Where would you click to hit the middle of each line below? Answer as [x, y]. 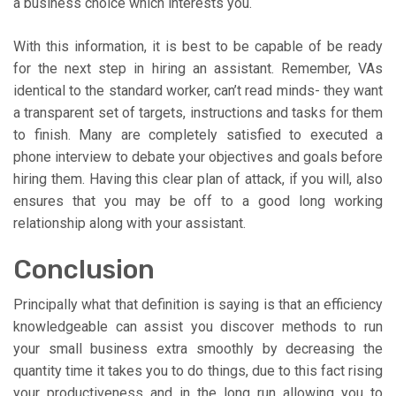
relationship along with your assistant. [129, 224]
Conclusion [84, 270]
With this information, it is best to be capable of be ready [198, 47]
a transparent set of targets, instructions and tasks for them [198, 113]
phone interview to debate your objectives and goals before [198, 157]
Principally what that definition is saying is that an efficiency [198, 305]
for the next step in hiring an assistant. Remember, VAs [198, 69]
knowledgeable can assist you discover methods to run [198, 327]
